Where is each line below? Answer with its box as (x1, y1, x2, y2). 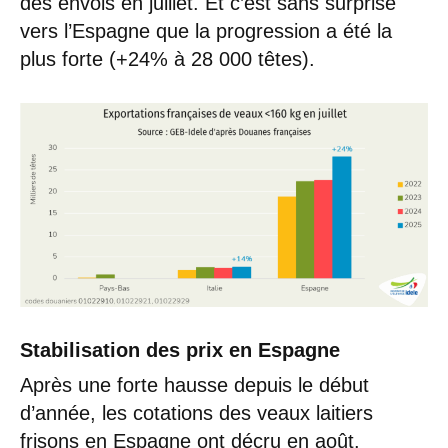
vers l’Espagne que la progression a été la (20, 20, 392, 43)
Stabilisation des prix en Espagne (20, 339, 340, 362)
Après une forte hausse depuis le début (20, 374, 369, 397)
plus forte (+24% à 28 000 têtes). (20, 48, 339, 71)
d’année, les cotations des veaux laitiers (20, 402, 373, 425)
